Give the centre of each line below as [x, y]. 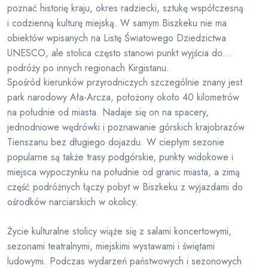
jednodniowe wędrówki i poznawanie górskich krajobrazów [126, 127]
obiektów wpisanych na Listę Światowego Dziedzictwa [117, 38]
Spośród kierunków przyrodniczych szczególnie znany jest [125, 83]
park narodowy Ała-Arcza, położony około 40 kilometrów [123, 98]
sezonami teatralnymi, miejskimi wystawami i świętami [111, 246]
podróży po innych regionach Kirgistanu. [88, 68]
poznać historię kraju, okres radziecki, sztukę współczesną [125, 8]
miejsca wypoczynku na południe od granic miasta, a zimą [124, 172]
